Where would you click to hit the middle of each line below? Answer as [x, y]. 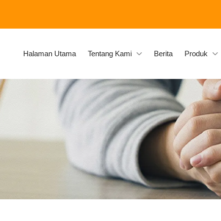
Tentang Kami [110, 54]
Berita [163, 54]
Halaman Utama [50, 54]
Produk [196, 54]
